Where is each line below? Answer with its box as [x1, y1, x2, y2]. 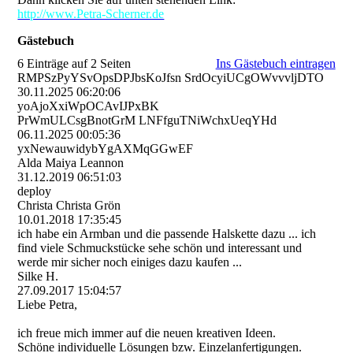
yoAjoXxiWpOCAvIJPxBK [17, 98, 160, 113]
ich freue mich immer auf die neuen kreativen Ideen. [17, 325, 277, 340]
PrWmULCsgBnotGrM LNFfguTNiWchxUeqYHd [17, 113, 277, 127]
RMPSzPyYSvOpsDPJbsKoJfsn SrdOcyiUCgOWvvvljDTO [17, 70, 325, 84]
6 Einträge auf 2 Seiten [17, 56, 132, 70]
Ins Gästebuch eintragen [215, 56, 336, 70]
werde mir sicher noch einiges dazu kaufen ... [17, 255, 243, 269]
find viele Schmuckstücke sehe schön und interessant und [17, 240, 303, 255]
